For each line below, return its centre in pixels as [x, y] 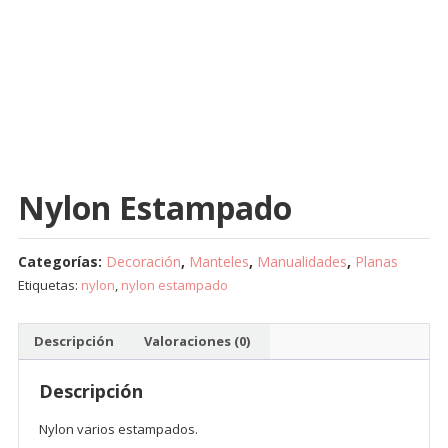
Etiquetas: [49, 284]
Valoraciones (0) [196, 341]
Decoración [143, 261]
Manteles [218, 261]
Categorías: [61, 261]
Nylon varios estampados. [118, 428]
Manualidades [301, 261]
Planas [376, 261]
